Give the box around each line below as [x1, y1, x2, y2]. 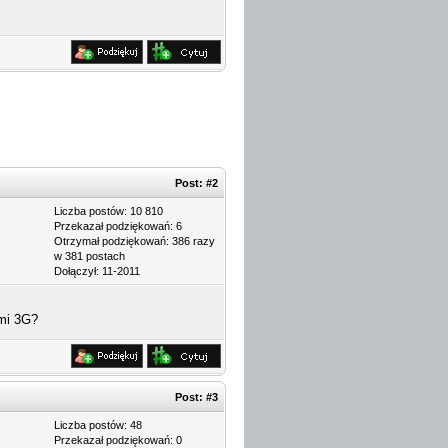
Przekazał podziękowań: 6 [54, 220, 182, 232]
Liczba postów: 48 [54, 419, 142, 431]
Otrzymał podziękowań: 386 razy [54, 235, 215, 247]
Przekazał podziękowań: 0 [54, 434, 182, 446]
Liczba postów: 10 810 [54, 205, 163, 217]
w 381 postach [54, 250, 125, 262]
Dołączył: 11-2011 [54, 265, 140, 277]
